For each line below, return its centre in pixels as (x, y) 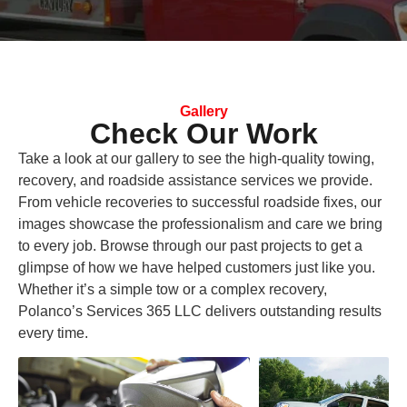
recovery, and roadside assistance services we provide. (195, 180)
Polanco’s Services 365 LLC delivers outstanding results (200, 311)
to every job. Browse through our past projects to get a (190, 245)
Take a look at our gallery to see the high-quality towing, (196, 158)
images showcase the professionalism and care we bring (200, 223)
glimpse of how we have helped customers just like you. (197, 267)
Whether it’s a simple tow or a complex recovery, (173, 289)
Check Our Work (203, 133)
